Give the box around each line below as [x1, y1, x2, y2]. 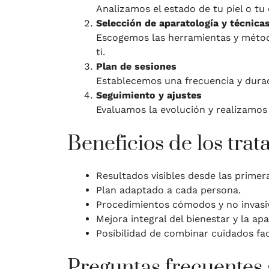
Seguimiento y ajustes [96, 89, 202, 101]
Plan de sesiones [96, 61, 177, 73]
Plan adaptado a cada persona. [96, 184, 241, 196]
